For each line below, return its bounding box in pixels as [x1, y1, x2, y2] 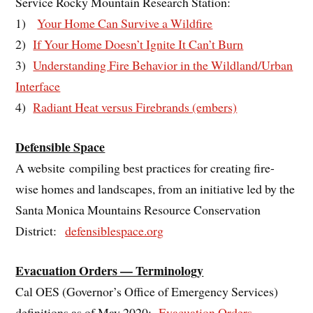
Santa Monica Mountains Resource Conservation [15, 201, 261, 219]
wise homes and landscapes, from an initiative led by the [15, 180, 296, 198]
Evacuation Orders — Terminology [15, 261, 204, 279]
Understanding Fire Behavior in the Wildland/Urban [33, 57, 293, 74]
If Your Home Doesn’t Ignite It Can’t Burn [33, 36, 244, 53]
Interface [15, 78, 61, 95]
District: [15, 222, 66, 240]
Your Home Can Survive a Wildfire [37, 15, 213, 32]
